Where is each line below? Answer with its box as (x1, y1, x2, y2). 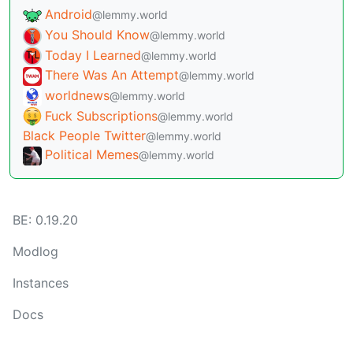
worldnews (45, 87, 110, 104)
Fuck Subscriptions (45, 107, 158, 124)
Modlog (13, 243, 58, 259)
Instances (13, 274, 69, 291)
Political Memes (45, 147, 139, 163)
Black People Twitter (23, 128, 146, 144)
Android (45, 6, 92, 23)
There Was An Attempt (45, 67, 179, 84)
